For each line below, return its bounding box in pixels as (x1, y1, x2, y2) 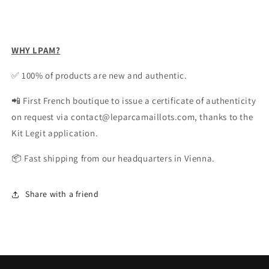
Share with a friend (25, 189, 99, 200)
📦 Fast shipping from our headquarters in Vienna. (11, 152, 215, 164)
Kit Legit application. (11, 127, 98, 139)
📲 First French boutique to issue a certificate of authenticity (11, 94, 256, 106)
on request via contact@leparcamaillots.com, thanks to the (11, 110, 253, 122)
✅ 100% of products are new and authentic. (11, 69, 187, 81)
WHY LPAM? (11, 44, 61, 56)
